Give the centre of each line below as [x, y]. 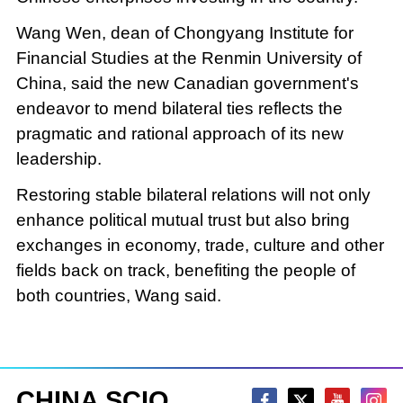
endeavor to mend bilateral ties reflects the [179, 108]
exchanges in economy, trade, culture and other [200, 245]
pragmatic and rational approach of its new [179, 133]
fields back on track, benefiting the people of [185, 270]
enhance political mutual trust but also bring [183, 219]
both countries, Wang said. [123, 295]
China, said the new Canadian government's [187, 83]
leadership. [58, 158]
